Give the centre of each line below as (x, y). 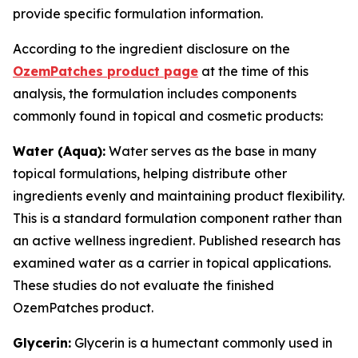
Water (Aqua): (59, 151)
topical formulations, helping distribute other (150, 173)
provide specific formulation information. (138, 14)
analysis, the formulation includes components (155, 93)
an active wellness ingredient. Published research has (177, 241)
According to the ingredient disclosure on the (151, 49)
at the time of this (253, 71)
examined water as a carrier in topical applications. (172, 263)
